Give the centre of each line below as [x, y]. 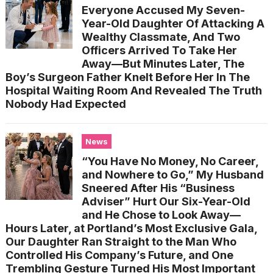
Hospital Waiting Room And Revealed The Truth [133, 90]
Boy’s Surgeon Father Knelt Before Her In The [127, 77]
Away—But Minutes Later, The [163, 63]
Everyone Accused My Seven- [163, 10]
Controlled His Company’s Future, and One [119, 255]
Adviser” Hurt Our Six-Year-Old [166, 201]
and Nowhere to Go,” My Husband [172, 174]
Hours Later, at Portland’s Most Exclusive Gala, [131, 228]
